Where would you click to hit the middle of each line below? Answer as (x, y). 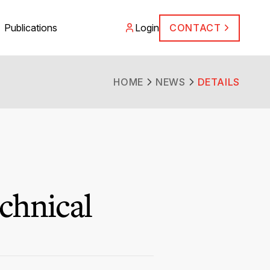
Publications (31, 28)
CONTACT (195, 28)
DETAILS (218, 82)
